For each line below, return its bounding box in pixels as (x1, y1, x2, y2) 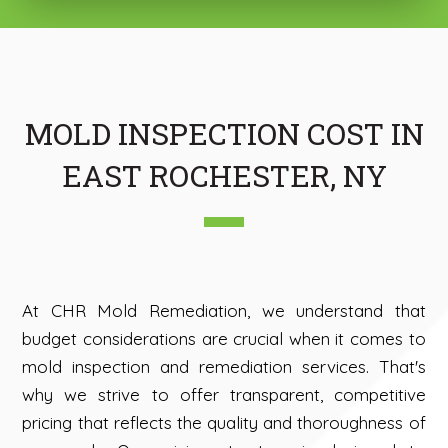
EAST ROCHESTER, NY (61, 156, 387, 196)
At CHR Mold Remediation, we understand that (22, 300, 426, 322)
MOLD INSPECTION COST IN (24, 114, 424, 154)
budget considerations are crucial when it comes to (22, 328, 426, 350)
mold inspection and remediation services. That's (22, 356, 426, 378)
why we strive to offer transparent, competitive (22, 384, 426, 406)
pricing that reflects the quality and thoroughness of (22, 412, 426, 434)
